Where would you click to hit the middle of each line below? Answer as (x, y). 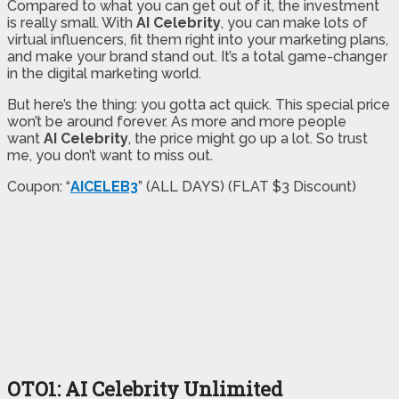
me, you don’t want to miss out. (110, 156)
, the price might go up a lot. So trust (248, 139)
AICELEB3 (104, 187)
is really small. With (72, 23)
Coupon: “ (39, 187)
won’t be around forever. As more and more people (177, 122)
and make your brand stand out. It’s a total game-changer (197, 57)
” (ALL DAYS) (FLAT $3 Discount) (247, 187)
